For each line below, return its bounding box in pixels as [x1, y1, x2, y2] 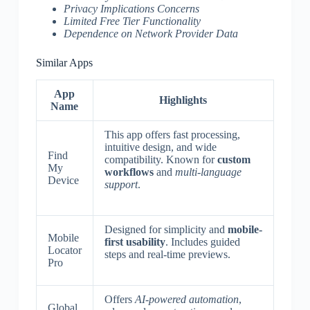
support [104, 178, 138, 190]
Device [47, 174, 79, 186]
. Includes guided [165, 235, 240, 248]
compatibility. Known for [104, 153, 217, 165]
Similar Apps [35, 57, 93, 69]
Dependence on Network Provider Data [63, 28, 238, 40]
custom [217, 153, 250, 165]
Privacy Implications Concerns [63, 3, 199, 15]
